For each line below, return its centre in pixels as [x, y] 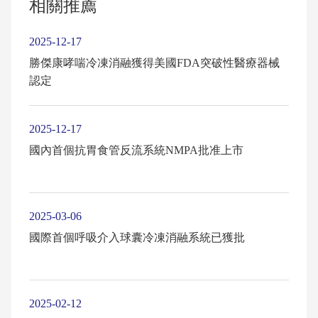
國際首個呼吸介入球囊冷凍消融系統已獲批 [137, 237]
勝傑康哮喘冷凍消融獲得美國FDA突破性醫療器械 [154, 62]
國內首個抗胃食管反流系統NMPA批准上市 [136, 150]
